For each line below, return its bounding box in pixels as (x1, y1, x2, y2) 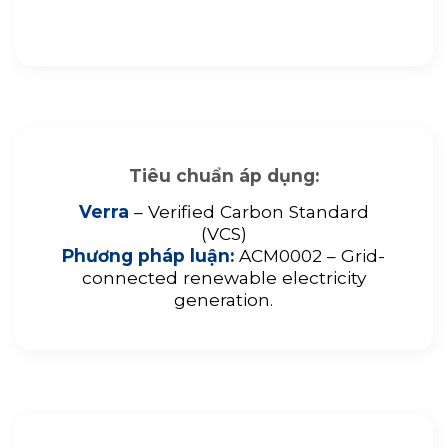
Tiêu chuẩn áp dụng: (128, 165, 319, 187)
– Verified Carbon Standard (128, 201, 369, 223)
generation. (174, 289, 274, 311)
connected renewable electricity (81, 267, 366, 289)
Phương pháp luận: (62, 245, 235, 267)
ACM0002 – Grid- (234, 245, 386, 267)
